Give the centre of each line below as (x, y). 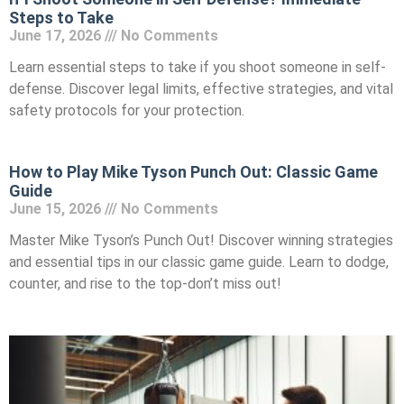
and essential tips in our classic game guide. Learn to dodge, (199, 262)
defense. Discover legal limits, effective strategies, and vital (201, 89)
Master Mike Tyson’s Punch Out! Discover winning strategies (201, 241)
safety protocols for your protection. (127, 111)
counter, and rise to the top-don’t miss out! (145, 284)
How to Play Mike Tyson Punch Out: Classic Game (193, 172)
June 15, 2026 (57, 209)
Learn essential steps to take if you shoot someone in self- (197, 68)
